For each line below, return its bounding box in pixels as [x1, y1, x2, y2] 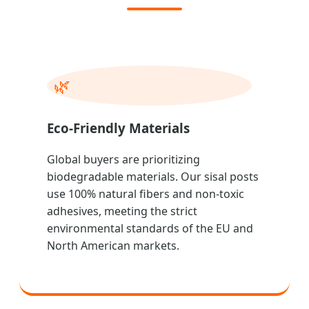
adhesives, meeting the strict [47, 203, 197, 219]
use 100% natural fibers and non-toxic [47, 186, 244, 201]
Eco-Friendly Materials [47, 119, 190, 137]
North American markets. [47, 238, 179, 253]
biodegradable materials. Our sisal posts [47, 169, 259, 184]
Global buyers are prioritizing [47, 152, 200, 167]
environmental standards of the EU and [47, 221, 253, 236]
